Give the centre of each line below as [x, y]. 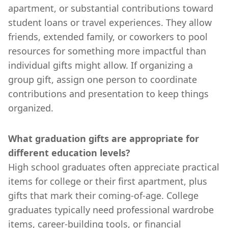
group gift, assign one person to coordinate [103, 79]
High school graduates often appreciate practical [114, 167]
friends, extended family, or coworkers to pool [108, 36]
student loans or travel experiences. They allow [110, 22]
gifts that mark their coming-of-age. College [103, 195]
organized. [31, 108]
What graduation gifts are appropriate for [104, 138]
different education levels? [69, 152]
